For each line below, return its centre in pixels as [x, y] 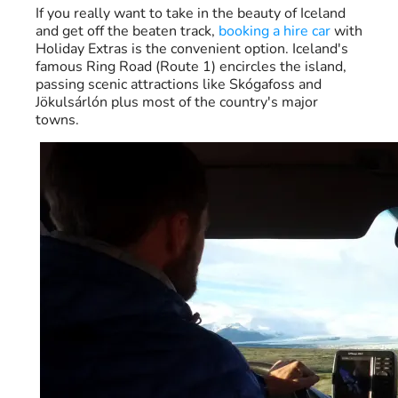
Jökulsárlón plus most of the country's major [177, 103]
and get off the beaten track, [127, 32]
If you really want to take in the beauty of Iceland [191, 14]
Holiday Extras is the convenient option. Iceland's [192, 49]
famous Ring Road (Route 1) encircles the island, [191, 67]
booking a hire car [275, 32]
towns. [57, 120]
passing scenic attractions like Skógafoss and [179, 85]
